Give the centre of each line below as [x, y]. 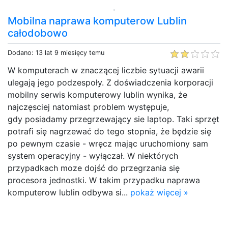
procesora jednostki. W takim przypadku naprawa [104, 180]
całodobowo [38, 33]
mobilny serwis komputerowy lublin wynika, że [97, 94]
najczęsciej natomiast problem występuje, [88, 107]
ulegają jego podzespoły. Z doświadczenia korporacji [110, 82]
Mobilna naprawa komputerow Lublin [97, 21]
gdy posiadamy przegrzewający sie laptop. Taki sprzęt [113, 119]
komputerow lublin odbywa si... [69, 192]
